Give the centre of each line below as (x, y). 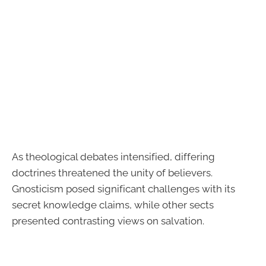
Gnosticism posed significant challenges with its (123, 189)
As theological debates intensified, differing (113, 156)
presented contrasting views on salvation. (108, 221)
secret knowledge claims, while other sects (113, 205)
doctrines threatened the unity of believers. (112, 172)
